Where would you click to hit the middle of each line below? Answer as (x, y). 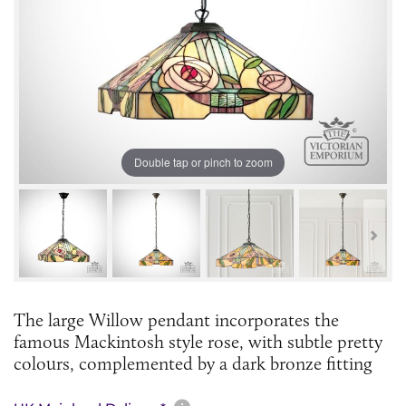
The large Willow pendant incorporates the (176, 319)
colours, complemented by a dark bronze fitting (193, 363)
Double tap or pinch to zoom (203, 162)
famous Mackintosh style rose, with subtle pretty (198, 341)
